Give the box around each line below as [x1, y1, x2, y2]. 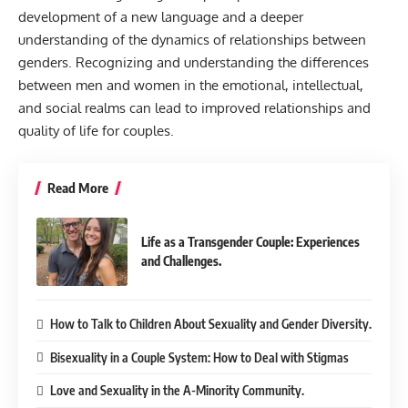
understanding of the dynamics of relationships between [18, 31, 366, 49]
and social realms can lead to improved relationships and [18, 99, 371, 117]
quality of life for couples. [18, 122, 174, 140]
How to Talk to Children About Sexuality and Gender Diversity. [49, 315, 372, 331]
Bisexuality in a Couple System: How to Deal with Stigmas [49, 349, 349, 365]
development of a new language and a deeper [18, 8, 303, 26]
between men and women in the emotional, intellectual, [18, 76, 363, 95]
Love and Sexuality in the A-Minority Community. [49, 382, 304, 399]
